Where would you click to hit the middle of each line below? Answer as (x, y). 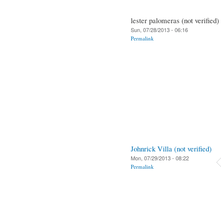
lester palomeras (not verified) (175, 20)
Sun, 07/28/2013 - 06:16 (159, 29)
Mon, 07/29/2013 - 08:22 (160, 158)
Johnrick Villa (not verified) (171, 148)
